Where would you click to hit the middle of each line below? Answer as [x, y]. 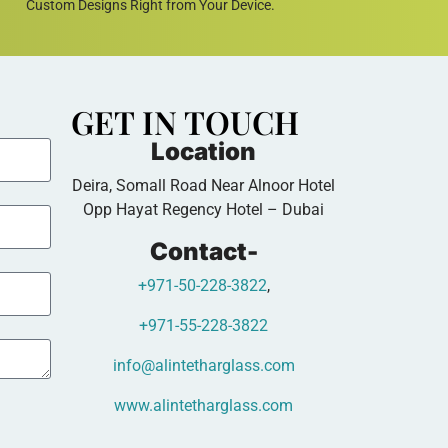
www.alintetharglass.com [203, 405]
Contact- [203, 251]
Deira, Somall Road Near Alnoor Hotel [203, 185]
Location [203, 151]
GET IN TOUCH [185, 121]
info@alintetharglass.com [203, 365]
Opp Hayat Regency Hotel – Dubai [203, 209]
